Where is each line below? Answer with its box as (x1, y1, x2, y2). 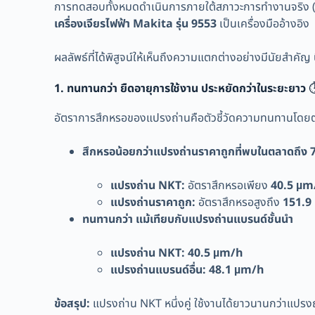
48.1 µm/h (209, 262, 265, 279)
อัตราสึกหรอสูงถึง (195, 194, 283, 212)
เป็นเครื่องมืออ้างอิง (217, 15, 310, 33)
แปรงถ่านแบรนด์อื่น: (110, 262, 207, 279)
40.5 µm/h (188, 245, 244, 262)
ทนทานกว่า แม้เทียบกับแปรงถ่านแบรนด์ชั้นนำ (82, 211, 294, 229)
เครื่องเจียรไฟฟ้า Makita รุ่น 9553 (54, 15, 217, 33)
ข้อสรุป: (54, 295, 91, 313)
